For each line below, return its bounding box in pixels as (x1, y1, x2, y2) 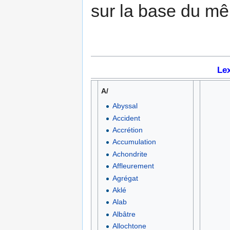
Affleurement (112, 162, 154, 170)
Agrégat (112, 174, 138, 182)
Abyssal (112, 102, 138, 110)
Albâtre (112, 209, 136, 218)
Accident (112, 113, 140, 122)
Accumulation (112, 138, 156, 146)
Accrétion (112, 126, 143, 135)
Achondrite (112, 149, 147, 158)
